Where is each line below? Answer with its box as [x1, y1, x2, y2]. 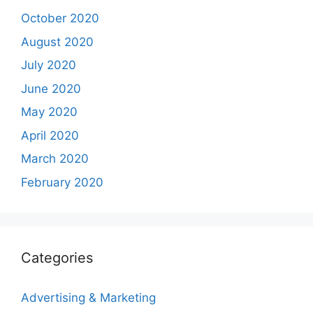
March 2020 [21, 152, 89, 166]
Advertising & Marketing [21, 290, 156, 305]
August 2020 [21, 34, 94, 49]
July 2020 [21, 58, 76, 72]
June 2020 [21, 81, 81, 96]
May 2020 [21, 105, 78, 119]
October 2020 [21, 11, 99, 25]
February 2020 [21, 175, 103, 189]
